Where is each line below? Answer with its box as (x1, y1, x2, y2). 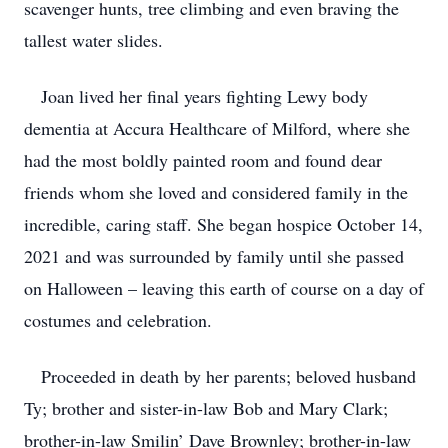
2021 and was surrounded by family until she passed (24, 244, 404, 268)
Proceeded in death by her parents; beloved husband (24, 364, 416, 388)
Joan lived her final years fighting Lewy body (24, 84, 368, 108)
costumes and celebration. (24, 308, 212, 332)
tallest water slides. (24, 28, 163, 52)
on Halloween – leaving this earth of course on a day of (24, 276, 424, 300)
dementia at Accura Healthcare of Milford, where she (24, 116, 410, 140)
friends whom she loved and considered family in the (24, 180, 408, 204)
